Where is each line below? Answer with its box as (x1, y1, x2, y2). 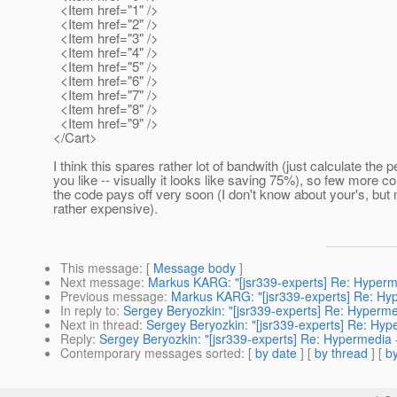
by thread (315, 344, 368, 362)
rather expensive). (53, 198, 158, 218)
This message (60, 259, 139, 277)
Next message (60, 273, 141, 292)
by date (255, 344, 297, 362)
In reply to (60, 301, 116, 320)
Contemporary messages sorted (60, 344, 241, 362)
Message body (153, 259, 236, 277)
